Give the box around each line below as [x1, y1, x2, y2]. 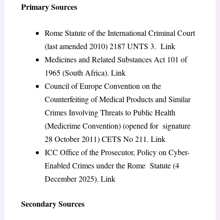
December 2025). [44, 173, 101, 184]
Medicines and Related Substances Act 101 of [44, 54, 187, 64]
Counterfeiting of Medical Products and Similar [44, 93, 193, 104]
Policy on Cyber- [137, 146, 190, 157]
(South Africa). [62, 67, 111, 78]
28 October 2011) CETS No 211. [44, 133, 151, 144]
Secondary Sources [21, 197, 87, 209]
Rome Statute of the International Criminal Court [44, 27, 195, 38]
